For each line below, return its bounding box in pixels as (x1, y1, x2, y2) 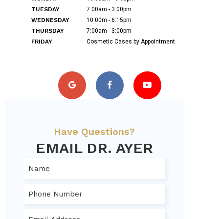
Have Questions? (54, 126, 135, 137)
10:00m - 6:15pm (85, 17, 131, 23)
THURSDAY (31, 27, 64, 34)
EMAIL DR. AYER (36, 139, 153, 156)
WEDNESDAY (31, 17, 69, 23)
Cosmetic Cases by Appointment (85, 38, 175, 45)
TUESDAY (31, 6, 60, 13)
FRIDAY (31, 38, 52, 45)
